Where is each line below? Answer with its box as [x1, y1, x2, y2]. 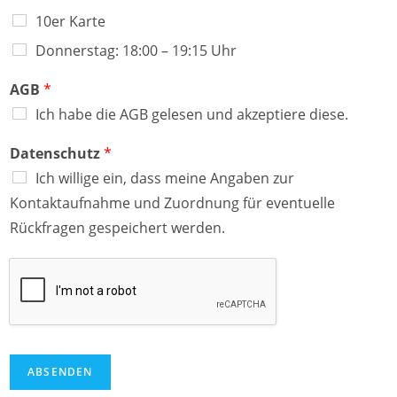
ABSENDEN [27, 363, 93, 379]
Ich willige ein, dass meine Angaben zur [35, 167, 294, 188]
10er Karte [35, 11, 105, 31]
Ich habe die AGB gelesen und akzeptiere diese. [35, 104, 348, 124]
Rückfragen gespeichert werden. [10, 217, 225, 237]
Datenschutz [10, 143, 104, 163]
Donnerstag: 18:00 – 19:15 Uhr [35, 40, 237, 60]
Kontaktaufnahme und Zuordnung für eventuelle [10, 192, 335, 213]
